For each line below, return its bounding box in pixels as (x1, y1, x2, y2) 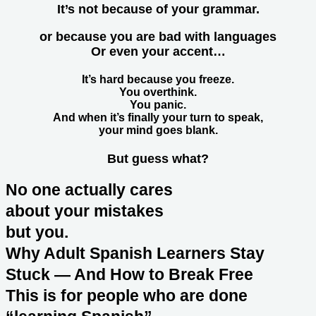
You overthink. (119, 86, 197, 99)
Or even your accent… (90, 44, 226, 59)
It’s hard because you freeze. (82, 73, 234, 86)
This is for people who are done (6, 286, 248, 305)
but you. (6, 223, 68, 242)
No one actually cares (6, 181, 173, 200)
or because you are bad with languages (39, 29, 276, 44)
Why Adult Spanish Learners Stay (6, 244, 265, 263)
